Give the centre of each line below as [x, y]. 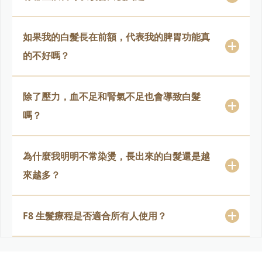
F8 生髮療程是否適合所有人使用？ [95, 216]
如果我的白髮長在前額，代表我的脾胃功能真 [116, 37]
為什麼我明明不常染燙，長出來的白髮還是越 [116, 156]
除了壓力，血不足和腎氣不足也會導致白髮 [112, 96]
